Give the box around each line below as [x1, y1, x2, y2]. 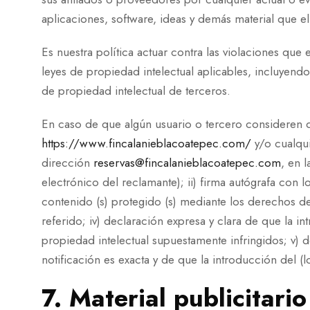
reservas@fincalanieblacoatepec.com [93, 154, 281, 171]
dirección [42, 154, 93, 171]
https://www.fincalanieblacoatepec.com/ [42, 135, 251, 152]
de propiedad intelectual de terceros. [42, 82, 230, 99]
